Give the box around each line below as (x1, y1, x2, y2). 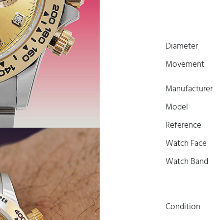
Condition (165, 200, 200, 214)
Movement (165, 58, 204, 71)
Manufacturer (165, 82, 213, 96)
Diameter (165, 40, 198, 53)
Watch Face (165, 137, 207, 150)
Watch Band (165, 155, 208, 168)
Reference (165, 119, 201, 132)
